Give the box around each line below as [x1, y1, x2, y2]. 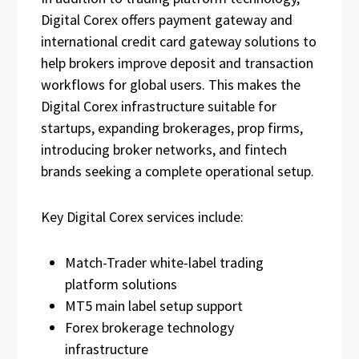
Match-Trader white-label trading [65, 252, 264, 272]
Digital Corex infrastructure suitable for [41, 96, 276, 115]
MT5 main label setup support [65, 296, 243, 315]
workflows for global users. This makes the [41, 75, 301, 94]
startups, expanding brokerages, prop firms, [41, 118, 303, 137]
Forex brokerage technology [65, 317, 234, 337]
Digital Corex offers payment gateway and [41, 10, 292, 29]
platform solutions [65, 274, 177, 293]
